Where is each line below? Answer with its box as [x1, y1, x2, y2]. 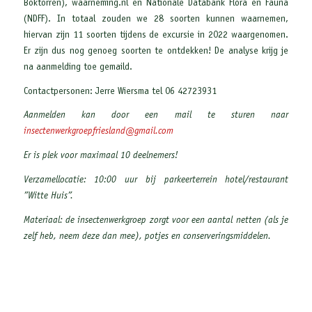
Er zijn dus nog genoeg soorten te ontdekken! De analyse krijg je [23, 46, 289, 56]
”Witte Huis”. [23, 191, 73, 201]
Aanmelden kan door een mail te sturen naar [23, 111, 289, 121]
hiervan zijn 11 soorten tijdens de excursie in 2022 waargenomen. [23, 30, 289, 40]
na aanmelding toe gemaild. [23, 62, 132, 72]
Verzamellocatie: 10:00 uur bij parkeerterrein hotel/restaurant [23, 175, 289, 185]
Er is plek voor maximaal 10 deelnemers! [23, 151, 178, 162]
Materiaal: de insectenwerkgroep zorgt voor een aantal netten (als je [23, 215, 289, 226]
